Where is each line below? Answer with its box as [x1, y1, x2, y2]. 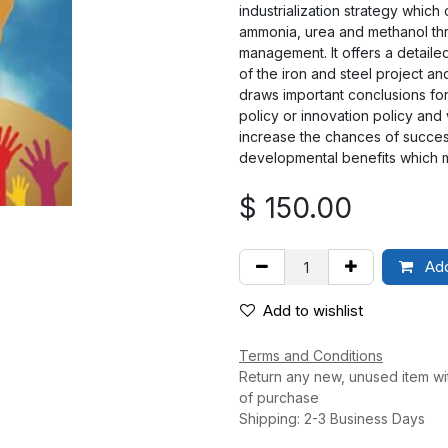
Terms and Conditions [239, 347, 383, 364]
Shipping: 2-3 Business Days [239, 410, 425, 427]
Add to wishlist [263, 301, 363, 320]
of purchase [239, 389, 327, 406]
